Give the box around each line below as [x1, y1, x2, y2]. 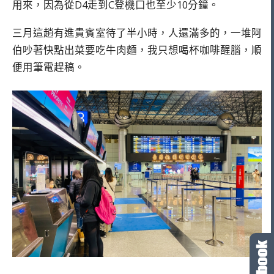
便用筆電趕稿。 [12, 60, 85, 75]
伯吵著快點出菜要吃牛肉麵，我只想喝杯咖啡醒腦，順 [12, 43, 262, 57]
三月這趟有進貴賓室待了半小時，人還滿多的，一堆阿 [12, 26, 262, 40]
